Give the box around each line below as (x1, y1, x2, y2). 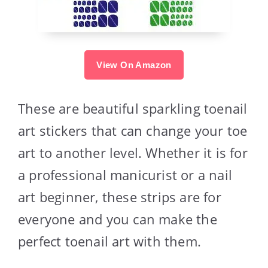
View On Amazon (96, 59, 172, 70)
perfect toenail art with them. (18, 232, 201, 250)
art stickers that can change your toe (18, 121, 248, 139)
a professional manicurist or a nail (18, 165, 233, 184)
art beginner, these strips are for (18, 187, 221, 206)
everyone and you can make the (18, 209, 217, 228)
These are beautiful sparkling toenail (18, 99, 248, 117)
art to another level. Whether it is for (18, 143, 248, 162)
